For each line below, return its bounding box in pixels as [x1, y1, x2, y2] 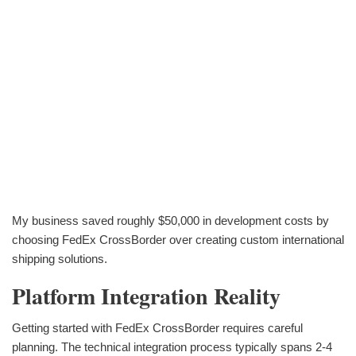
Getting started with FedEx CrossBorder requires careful [12, 320, 303, 335]
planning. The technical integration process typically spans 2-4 [12, 339, 332, 354]
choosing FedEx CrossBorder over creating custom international [12, 233, 344, 247]
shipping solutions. [12, 252, 107, 266]
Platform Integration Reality [12, 280, 281, 313]
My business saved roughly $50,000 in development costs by [12, 214, 329, 228]
